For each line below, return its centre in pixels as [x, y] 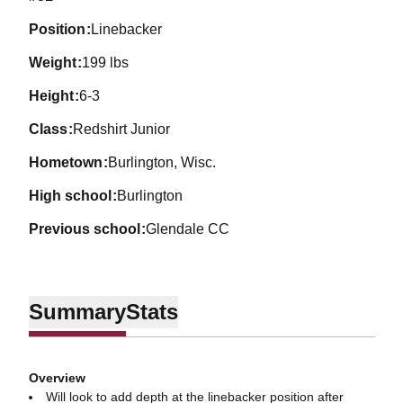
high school [75, 196]
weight [59, 63]
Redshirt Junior [122, 129]
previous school [89, 229]
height [56, 96]
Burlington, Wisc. [162, 162]
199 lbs [106, 63]
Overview [57, 378]
